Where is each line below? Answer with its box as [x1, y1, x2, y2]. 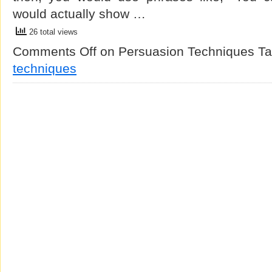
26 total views [27, 27, 78, 37]
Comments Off [13, 44, 97, 58]
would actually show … [13, 7, 146, 21]
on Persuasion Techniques [97, 44, 254, 58]
